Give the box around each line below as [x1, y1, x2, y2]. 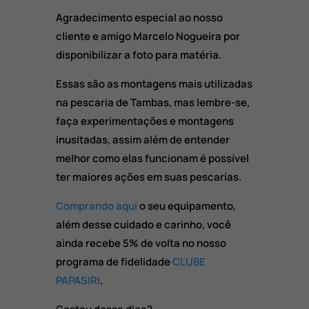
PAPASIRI [55, 273, 100, 288]
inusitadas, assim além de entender [55, 132, 230, 148]
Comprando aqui [55, 199, 137, 214]
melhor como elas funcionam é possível [55, 151, 249, 166]
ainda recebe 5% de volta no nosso [55, 236, 226, 251]
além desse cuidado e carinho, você [55, 217, 231, 232]
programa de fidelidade [55, 255, 172, 270]
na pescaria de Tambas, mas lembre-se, [55, 95, 250, 110]
